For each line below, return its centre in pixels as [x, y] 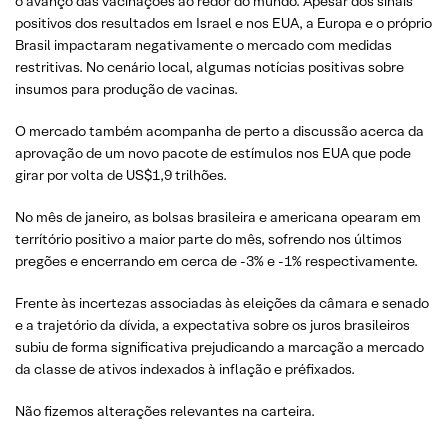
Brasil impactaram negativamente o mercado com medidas [203, 45]
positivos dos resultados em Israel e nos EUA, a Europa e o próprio [223, 23]
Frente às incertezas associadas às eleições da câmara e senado [222, 303]
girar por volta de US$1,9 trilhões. [121, 175]
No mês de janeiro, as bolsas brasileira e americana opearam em [218, 217]
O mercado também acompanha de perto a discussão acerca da [219, 131]
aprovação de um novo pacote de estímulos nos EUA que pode [213, 153]
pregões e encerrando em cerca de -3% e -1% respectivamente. [216, 261]
